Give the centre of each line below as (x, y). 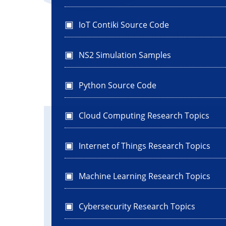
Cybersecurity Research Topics (137, 207)
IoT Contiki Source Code (124, 25)
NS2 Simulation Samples (125, 55)
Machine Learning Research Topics (145, 176)
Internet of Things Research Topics (145, 146)
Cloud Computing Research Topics (144, 116)
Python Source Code (118, 86)
